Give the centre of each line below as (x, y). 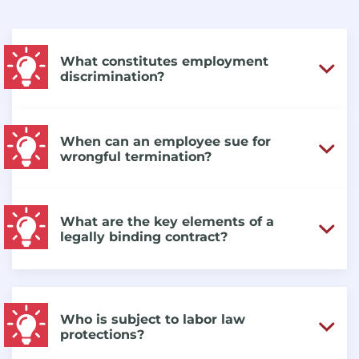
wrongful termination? (136, 156)
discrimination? (112, 76)
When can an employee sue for (165, 141)
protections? (102, 334)
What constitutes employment (164, 61)
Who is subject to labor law (153, 319)
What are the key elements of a (167, 221)
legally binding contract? (144, 236)
